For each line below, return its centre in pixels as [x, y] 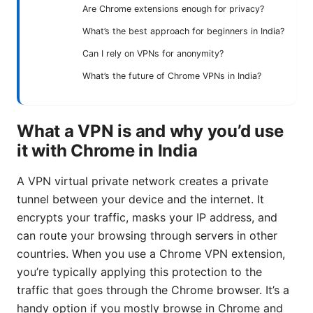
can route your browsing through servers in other [147, 235]
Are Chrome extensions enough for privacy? [173, 8]
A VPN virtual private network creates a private [143, 181]
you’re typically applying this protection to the [139, 271]
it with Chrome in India [107, 150]
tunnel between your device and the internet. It [140, 199]
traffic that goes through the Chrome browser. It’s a [153, 290]
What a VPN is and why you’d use [150, 131]
